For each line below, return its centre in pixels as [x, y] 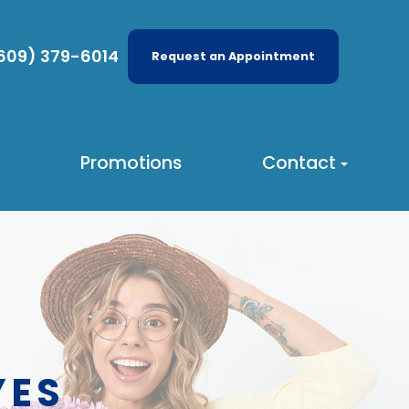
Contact [299, 163]
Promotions [131, 163]
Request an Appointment [233, 57]
